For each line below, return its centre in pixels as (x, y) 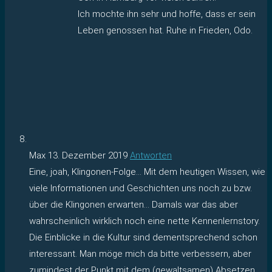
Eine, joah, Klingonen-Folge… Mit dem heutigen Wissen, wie (147, 172)
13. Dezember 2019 (88, 155)
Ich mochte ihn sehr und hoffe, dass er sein (167, 14)
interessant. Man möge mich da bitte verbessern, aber (140, 253)
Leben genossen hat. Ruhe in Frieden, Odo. (165, 30)
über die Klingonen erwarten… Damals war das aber (134, 204)
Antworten (151, 155)
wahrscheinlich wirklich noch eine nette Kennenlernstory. (144, 221)
